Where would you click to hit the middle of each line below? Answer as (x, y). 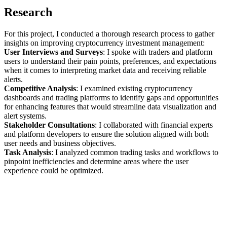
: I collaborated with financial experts (154, 125)
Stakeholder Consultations (49, 125)
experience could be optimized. (54, 170)
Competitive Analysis (40, 88)
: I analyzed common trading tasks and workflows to (135, 152)
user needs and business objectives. (60, 143)
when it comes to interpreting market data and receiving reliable (105, 70)
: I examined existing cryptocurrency (134, 88)
